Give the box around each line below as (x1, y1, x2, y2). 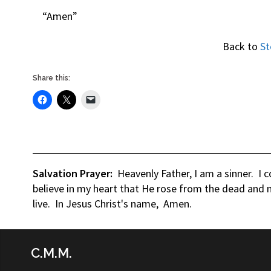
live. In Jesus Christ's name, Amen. (32, 197, 192, 211)
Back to (223, 39, 261, 54)
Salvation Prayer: (32, 166, 113, 181)
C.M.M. (31, 245, 73, 261)
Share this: (32, 74, 70, 83)
